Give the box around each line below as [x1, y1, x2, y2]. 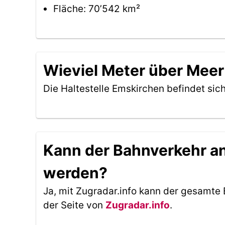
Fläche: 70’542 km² [53, 3, 140, 15]
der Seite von [43, 199, 105, 211]
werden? [43, 164, 107, 182]
